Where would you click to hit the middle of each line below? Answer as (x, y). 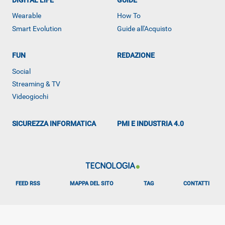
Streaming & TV (36, 84)
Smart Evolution (37, 28)
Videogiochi (30, 97)
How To (129, 16)
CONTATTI (197, 183)
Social (21, 71)
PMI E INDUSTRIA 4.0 (153, 124)
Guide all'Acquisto (144, 28)
